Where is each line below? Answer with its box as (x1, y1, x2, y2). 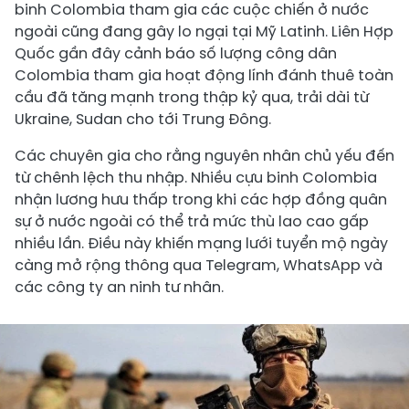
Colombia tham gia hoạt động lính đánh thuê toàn (15, 64, 393, 86)
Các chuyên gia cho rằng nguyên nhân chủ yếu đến (15, 144, 394, 166)
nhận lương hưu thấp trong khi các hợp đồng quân (15, 188, 387, 210)
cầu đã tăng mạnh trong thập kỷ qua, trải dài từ (15, 86, 369, 108)
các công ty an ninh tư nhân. (15, 276, 224, 298)
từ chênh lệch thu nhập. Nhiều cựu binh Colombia (15, 166, 377, 188)
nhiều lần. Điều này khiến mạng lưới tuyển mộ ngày (15, 232, 388, 254)
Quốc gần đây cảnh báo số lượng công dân (15, 42, 337, 64)
